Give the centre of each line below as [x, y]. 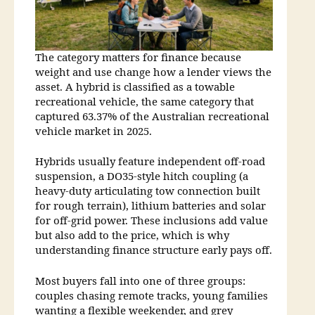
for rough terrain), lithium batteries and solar [150, 207]
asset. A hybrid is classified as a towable [135, 87]
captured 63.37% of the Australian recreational [152, 117]
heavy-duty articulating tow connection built [148, 192]
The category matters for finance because [138, 58]
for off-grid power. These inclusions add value [152, 221]
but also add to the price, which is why [132, 236]
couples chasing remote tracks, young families [152, 296]
